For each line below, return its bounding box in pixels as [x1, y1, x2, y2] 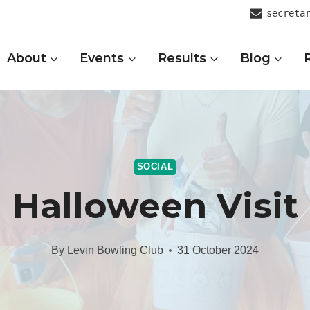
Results [157, 51, 206, 66]
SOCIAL [136, 161, 174, 172]
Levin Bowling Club [66, 244, 163, 257]
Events [80, 51, 125, 66]
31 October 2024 [176, 244, 259, 257]
